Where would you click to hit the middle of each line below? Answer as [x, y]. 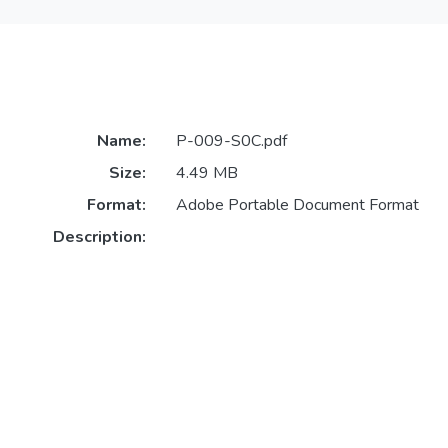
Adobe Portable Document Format [297, 205]
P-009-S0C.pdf [231, 141]
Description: [99, 237]
